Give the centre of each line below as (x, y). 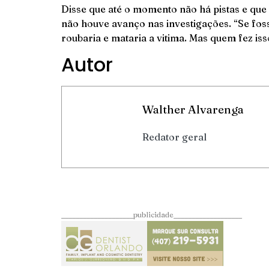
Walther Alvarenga (193, 110)
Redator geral (174, 137)
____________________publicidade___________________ (152, 214)
